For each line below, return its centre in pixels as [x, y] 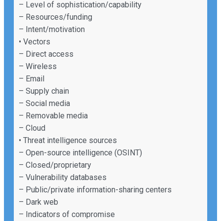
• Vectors [35, 41]
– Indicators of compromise [67, 214]
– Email [32, 78]
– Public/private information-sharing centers [95, 189]
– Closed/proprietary [55, 165]
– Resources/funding [55, 17]
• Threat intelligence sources [68, 140]
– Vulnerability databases [63, 177]
